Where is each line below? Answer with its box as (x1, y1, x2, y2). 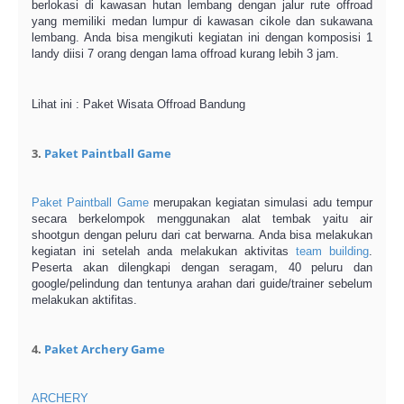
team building (295, 244, 370, 258)
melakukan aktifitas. (32, 293, 137, 307)
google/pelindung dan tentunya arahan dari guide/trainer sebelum (32, 277, 372, 290)
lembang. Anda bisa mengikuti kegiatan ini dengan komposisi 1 (32, 31, 372, 44)
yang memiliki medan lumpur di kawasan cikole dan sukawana (32, 14, 372, 28)
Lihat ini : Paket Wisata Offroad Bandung (32, 97, 245, 111)
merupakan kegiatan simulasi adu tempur (148, 196, 373, 209)
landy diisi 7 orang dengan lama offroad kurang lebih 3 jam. (32, 47, 339, 60)
